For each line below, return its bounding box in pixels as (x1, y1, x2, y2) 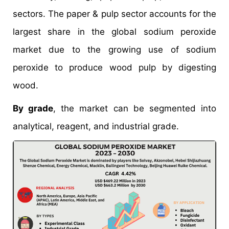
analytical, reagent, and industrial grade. (13, 121, 179, 132)
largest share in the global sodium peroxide (13, 27, 216, 37)
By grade (13, 103, 54, 114)
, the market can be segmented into (53, 103, 217, 114)
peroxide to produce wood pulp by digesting (13, 62, 216, 73)
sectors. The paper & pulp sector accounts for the (13, 9, 216, 19)
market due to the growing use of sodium (13, 44, 216, 55)
